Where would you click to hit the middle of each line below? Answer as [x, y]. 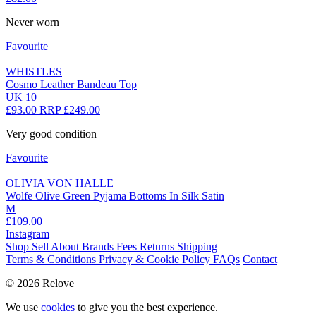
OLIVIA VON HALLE [60, 183]
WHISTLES [34, 72]
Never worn [32, 23]
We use [23, 308]
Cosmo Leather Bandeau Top [71, 85]
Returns [158, 247]
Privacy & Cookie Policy [156, 260]
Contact [260, 260]
